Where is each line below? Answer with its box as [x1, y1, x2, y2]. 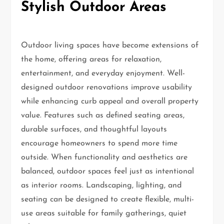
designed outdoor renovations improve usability [21, 83, 192, 91]
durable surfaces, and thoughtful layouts [21, 125, 167, 133]
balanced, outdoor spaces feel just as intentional [21, 167, 194, 175]
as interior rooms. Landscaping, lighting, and [21, 181, 182, 189]
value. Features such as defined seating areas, [21, 111, 185, 119]
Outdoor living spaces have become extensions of [21, 41, 199, 49]
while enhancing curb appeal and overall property [21, 97, 199, 105]
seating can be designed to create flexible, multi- [21, 195, 194, 203]
